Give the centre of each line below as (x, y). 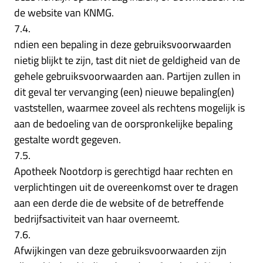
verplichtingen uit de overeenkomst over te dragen (126, 187)
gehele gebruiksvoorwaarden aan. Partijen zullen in (127, 76)
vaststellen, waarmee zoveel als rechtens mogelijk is (129, 107)
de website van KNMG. (64, 12)
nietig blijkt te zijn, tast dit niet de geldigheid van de (127, 60)
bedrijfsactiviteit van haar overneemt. (97, 218)
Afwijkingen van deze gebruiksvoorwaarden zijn (120, 250)
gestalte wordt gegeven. (68, 139)
